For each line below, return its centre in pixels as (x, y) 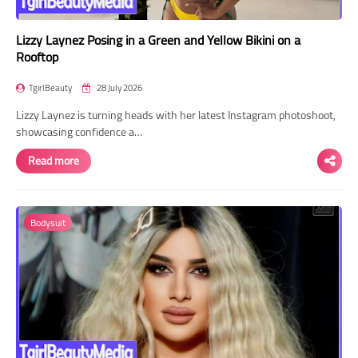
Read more (54, 160)
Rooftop (37, 56)
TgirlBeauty (50, 88)
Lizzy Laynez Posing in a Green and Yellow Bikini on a (158, 40)
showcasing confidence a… (79, 131)
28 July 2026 (119, 88)
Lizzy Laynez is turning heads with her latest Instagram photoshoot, (176, 115)
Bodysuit (48, 222)
